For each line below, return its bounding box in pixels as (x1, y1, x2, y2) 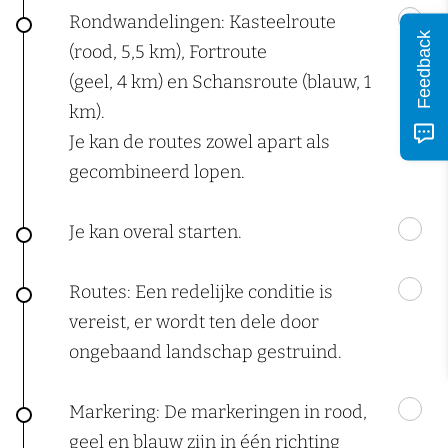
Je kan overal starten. (69, 221, 242, 243)
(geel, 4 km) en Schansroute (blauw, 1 (69, 71, 371, 93)
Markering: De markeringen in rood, (69, 401, 367, 423)
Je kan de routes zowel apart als (69, 131, 330, 153)
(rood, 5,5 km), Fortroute (69, 41, 267, 63)
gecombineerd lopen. (69, 161, 245, 183)
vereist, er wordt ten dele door (69, 311, 319, 333)
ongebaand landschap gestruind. (69, 341, 342, 363)
